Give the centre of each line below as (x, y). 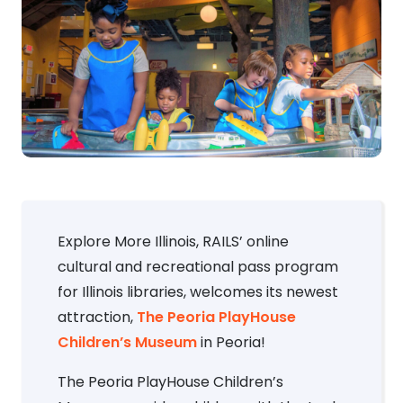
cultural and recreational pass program (198, 267)
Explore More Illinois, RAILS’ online (173, 242)
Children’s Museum (127, 343)
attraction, (97, 318)
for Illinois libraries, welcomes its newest (198, 292)
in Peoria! (231, 343)
